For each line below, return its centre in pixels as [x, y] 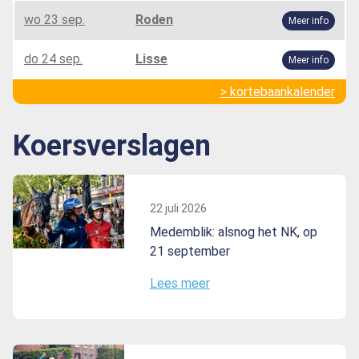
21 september [190, 251]
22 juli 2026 [178, 208]
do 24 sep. [53, 58]
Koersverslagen [112, 145]
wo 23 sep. [54, 19]
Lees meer [179, 283]
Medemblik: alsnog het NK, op [233, 232]
